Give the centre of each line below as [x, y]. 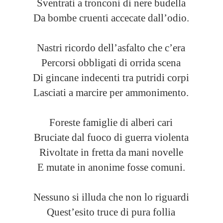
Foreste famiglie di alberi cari [111, 122]
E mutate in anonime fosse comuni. [111, 167]
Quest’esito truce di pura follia [111, 212]
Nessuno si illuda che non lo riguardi [111, 197]
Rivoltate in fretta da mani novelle [111, 152]
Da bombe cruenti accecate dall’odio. [111, 18]
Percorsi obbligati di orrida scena [111, 63]
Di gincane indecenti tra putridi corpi [111, 78]
